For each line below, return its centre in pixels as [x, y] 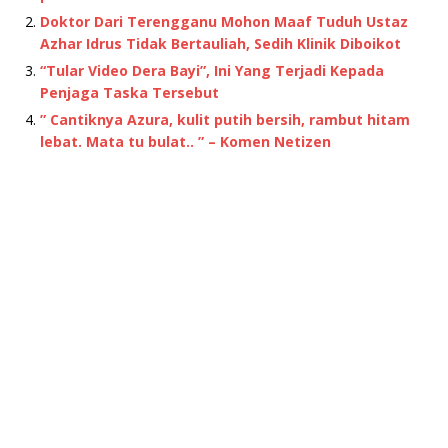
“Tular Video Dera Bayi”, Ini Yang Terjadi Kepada [212, 71]
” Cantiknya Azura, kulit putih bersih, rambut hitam [225, 120]
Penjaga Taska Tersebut [129, 93]
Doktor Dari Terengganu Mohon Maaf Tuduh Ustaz [224, 22]
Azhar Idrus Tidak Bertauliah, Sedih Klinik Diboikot [220, 44]
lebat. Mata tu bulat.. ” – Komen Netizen [185, 142]
